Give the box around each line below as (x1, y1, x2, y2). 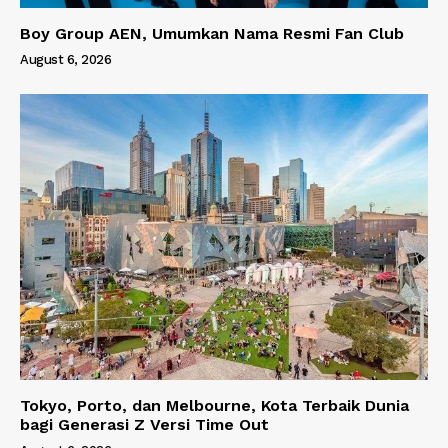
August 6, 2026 (20, 51, 111, 67)
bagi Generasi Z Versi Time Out (20, 414, 269, 434)
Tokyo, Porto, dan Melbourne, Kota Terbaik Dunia (20, 395, 409, 415)
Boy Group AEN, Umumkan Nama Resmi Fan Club (20, 23, 404, 43)
